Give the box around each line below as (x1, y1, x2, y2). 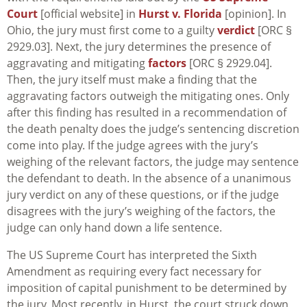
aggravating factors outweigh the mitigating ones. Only (7, 88, 289, 104)
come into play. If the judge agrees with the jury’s (7, 138, 258, 153)
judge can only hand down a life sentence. (7, 220, 222, 236)
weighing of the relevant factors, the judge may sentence (7, 154, 299, 170)
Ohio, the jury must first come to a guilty (7, 23, 217, 38)
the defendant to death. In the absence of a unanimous (7, 171, 291, 186)
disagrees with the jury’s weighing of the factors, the (7, 204, 275, 219)
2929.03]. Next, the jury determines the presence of (7, 39, 271, 55)
